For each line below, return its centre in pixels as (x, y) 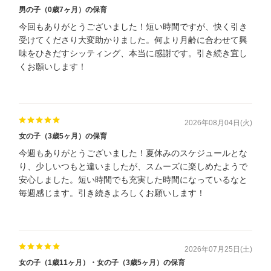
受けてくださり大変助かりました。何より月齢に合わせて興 (133, 40)
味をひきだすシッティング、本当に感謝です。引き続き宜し (133, 54)
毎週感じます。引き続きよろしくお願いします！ (112, 193)
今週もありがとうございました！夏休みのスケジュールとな (133, 153)
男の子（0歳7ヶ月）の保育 (63, 10)
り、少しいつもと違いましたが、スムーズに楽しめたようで (133, 167)
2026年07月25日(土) (218, 250)
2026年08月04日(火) (218, 123)
